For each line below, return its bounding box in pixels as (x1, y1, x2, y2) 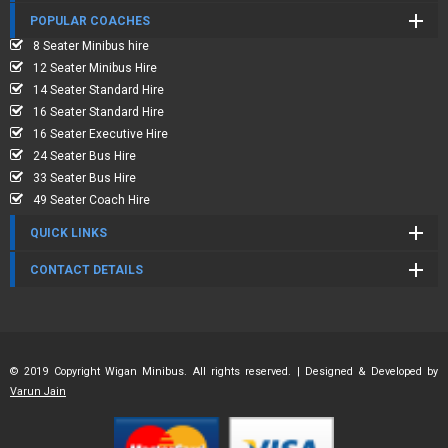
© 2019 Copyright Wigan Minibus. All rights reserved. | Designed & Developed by (10, 365, 438, 378)
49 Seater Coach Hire (33, 193, 150, 207)
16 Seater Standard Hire (33, 105, 164, 119)
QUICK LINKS (30, 226, 107, 240)
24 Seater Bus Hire (33, 149, 136, 163)
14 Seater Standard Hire (33, 83, 164, 97)
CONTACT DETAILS (30, 263, 143, 277)
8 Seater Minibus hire (33, 39, 149, 53)
